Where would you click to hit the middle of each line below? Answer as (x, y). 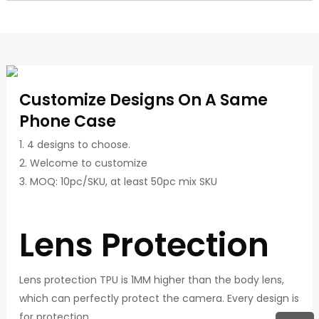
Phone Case (67, 121)
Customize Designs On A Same (143, 100)
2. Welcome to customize (83, 163)
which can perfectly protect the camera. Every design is (159, 299)
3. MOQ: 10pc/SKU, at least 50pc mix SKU (118, 182)
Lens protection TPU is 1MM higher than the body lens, (151, 280)
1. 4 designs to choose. (74, 145)
